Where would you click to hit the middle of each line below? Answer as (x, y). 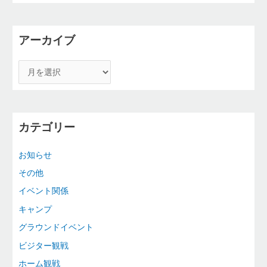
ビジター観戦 (44, 245)
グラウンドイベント (56, 227)
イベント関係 (44, 191)
